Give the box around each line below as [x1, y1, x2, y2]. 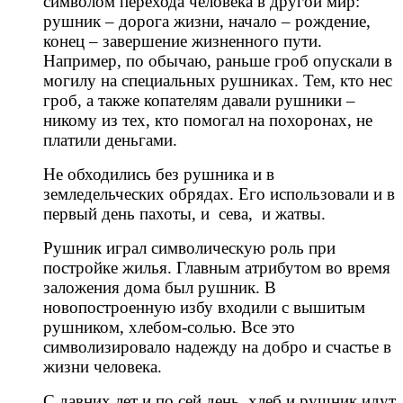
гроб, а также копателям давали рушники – [43, 90, 355, 110]
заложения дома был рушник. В [43, 277, 276, 297]
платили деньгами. [43, 130, 177, 149]
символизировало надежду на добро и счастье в [43, 336, 391, 356]
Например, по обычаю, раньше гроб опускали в [43, 50, 392, 70]
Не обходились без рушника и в [43, 164, 274, 184]
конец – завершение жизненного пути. [43, 31, 322, 50]
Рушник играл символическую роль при [43, 237, 336, 257]
